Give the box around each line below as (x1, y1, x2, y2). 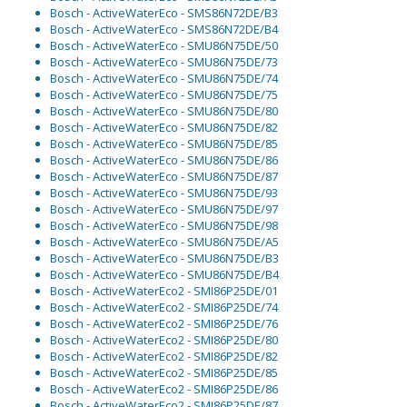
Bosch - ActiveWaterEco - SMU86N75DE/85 (50, 135, 278, 153)
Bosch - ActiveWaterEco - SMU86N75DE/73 (50, 54, 278, 71)
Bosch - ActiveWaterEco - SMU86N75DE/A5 (50, 233, 279, 251)
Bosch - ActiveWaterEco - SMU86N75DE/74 (50, 70, 278, 87)
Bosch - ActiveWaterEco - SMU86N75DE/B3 (50, 250, 279, 267)
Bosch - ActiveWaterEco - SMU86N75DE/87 (50, 168, 278, 185)
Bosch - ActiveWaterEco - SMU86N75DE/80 (50, 103, 278, 120)
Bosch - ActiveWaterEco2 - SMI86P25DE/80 (50, 332, 278, 349)
